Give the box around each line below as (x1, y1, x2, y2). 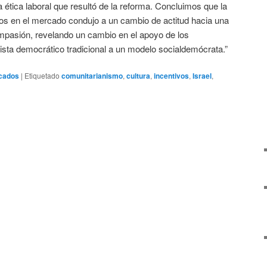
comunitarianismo (61, 70, 123, 82)
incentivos (154, 70, 189, 82)
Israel (193, 70, 212, 82)
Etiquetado (24, 70, 60, 81)
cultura (126, 70, 150, 82)
